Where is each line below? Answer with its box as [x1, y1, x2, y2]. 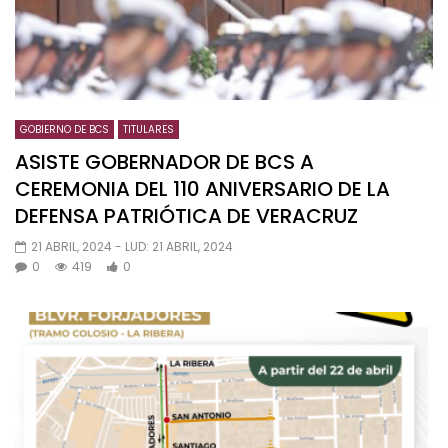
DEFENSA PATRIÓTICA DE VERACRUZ [15, 202, 358, 231]
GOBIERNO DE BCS [20, 122, 109, 138]
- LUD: [115, 238, 152, 256]
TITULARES [123, 122, 174, 138]
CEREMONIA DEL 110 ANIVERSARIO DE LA [15, 175, 390, 204]
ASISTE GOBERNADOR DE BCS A [15, 148, 314, 177]
